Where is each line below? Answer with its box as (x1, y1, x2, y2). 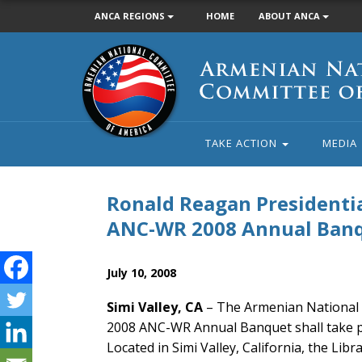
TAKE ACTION (204, 136, 280, 150)
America (82, 116, 124, 131)
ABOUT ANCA (259, 10, 322, 22)
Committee (82, 80, 141, 95)
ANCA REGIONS (95, 10, 167, 22)
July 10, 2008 (107, 265, 176, 280)
